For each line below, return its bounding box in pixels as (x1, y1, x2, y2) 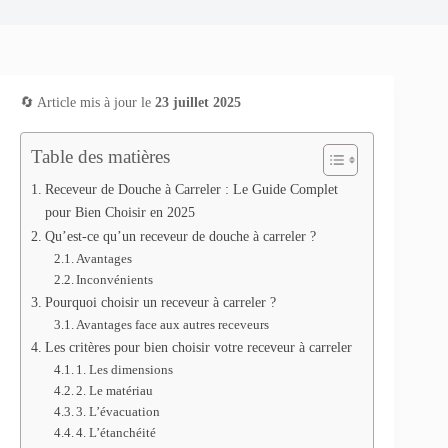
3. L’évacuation (76, 404, 161, 419)
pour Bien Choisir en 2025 (44, 204, 195, 220)
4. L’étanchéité (76, 425, 157, 440)
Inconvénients (76, 272, 154, 287)
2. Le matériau (76, 383, 154, 398)
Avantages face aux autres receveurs (76, 317, 270, 332)
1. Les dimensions (76, 362, 174, 377)
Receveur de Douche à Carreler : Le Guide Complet (44, 181, 338, 197)
